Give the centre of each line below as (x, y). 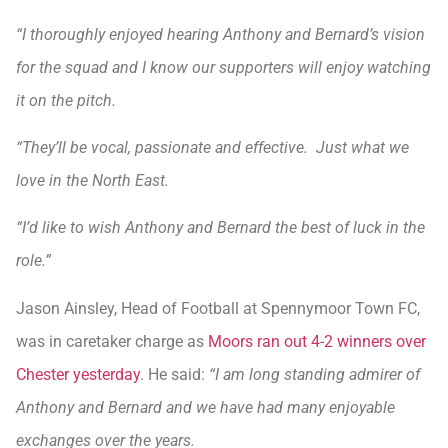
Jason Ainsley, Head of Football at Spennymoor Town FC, (218, 308)
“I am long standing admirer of (314, 374)
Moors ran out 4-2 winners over (317, 341)
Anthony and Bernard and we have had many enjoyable (205, 407)
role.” (33, 261)
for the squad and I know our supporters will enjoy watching (223, 67)
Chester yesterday (78, 374)
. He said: (174, 374)
